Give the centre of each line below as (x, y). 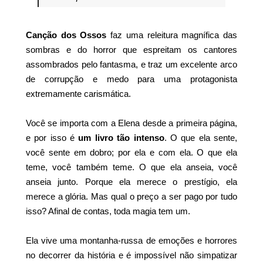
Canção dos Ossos (66, 35)
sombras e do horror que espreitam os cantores (131, 50)
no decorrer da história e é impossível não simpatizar (131, 255)
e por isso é (52, 138)
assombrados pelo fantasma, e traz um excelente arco (131, 65)
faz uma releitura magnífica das (172, 35)
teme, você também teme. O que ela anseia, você (131, 167)
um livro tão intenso (121, 138)
